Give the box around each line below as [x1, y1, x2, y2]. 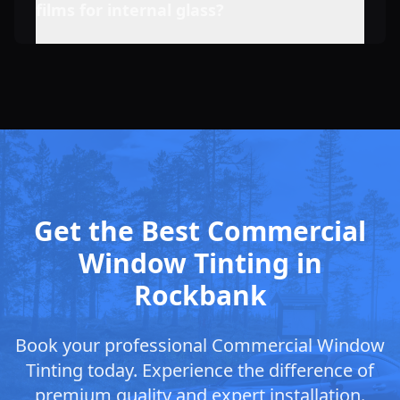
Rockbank [133, 276, 267, 313]
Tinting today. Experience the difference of [26, 357, 374, 382]
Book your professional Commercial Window [15, 332, 385, 357]
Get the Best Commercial [34, 212, 366, 249]
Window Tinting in [78, 244, 322, 281]
